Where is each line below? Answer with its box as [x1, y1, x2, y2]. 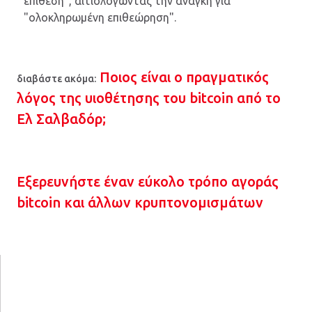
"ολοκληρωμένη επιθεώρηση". [24, 11, 176, 24]
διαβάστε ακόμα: [17, 72, 96, 84]
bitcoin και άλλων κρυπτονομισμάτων [17, 194, 263, 210]
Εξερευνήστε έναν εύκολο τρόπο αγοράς [17, 173, 279, 189]
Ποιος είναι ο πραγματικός [100, 68, 269, 85]
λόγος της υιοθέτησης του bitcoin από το [17, 89, 281, 106]
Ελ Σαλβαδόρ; [17, 110, 106, 127]
